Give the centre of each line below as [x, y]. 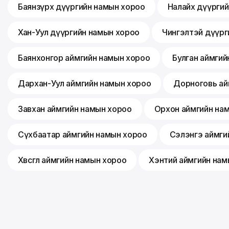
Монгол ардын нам [67, 217]
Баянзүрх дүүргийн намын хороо [82, 7]
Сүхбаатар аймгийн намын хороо [83, 135]
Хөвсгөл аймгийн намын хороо [72, 160]
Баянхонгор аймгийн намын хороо [84, 58]
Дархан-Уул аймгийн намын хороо [85, 84]
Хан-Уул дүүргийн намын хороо [79, 32]
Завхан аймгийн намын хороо [75, 109]
